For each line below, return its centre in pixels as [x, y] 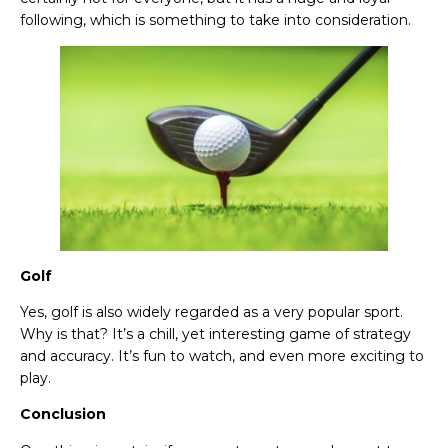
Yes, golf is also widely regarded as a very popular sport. [211, 311]
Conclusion [63, 414]
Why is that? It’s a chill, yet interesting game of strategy [215, 333]
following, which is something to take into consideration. [215, 20]
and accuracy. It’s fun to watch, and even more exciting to [222, 355]
